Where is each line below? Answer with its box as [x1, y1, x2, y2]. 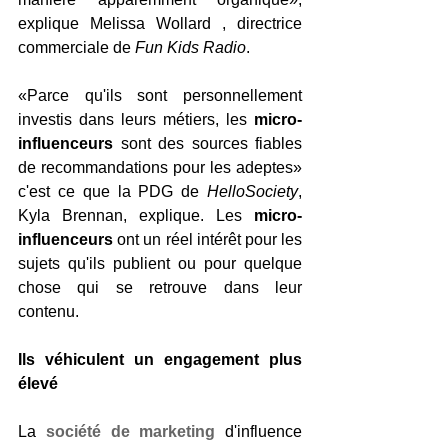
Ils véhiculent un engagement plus [18, 350, 302, 368]
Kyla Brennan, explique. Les [18, 206, 254, 224]
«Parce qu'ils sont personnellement [18, 86, 302, 104]
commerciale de [18, 38, 135, 56]
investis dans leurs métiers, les [18, 110, 247, 128]
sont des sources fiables [113, 134, 302, 152]
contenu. [18, 302, 79, 320]
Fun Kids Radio [135, 38, 246, 56]
